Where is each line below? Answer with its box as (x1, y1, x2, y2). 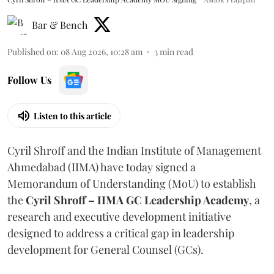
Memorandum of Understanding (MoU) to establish (7, 176, 256, 191)
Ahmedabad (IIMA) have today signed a (7, 160, 196, 174)
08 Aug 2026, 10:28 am (61, 46, 143, 57)
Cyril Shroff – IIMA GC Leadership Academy (26, 193, 249, 207)
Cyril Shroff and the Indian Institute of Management (7, 143, 261, 158)
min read (160, 46, 193, 57)
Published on (7, 46, 56, 57)
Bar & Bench (32, 18, 87, 31)
